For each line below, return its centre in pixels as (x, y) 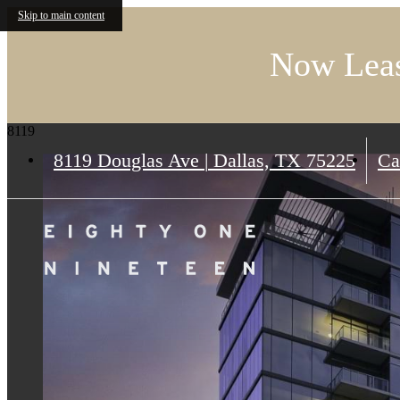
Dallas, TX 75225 (282, 161)
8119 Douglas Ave (129, 161)
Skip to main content (61, 15)
